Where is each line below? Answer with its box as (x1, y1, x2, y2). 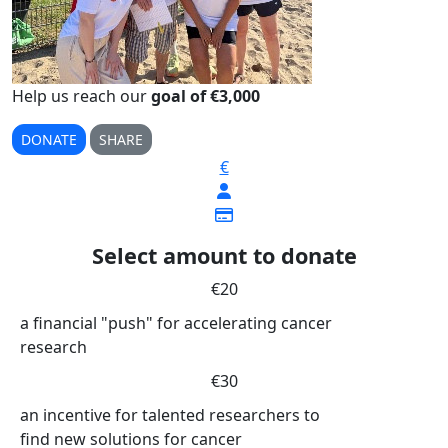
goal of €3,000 (151, 85, 260, 107)
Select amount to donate (91, 241, 357, 270)
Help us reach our (12, 85, 151, 107)
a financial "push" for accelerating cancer (20, 312, 332, 334)
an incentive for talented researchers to (20, 404, 320, 426)
